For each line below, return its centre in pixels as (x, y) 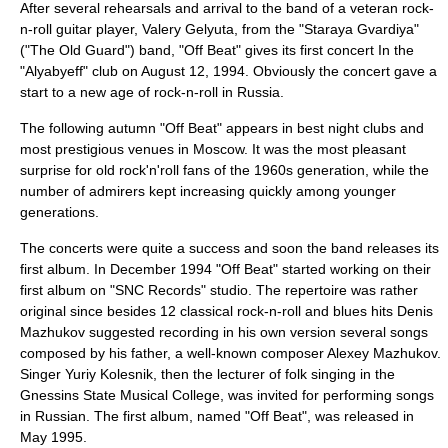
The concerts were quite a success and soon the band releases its (229, 248)
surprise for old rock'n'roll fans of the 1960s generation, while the (224, 170)
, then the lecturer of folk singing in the (274, 374)
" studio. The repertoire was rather (309, 290)
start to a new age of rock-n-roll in (128, 92)
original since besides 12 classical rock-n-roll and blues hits (208, 311)
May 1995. (53, 437)
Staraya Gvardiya (359, 29)
